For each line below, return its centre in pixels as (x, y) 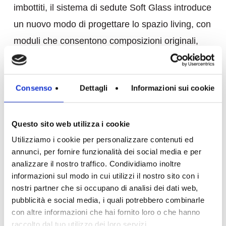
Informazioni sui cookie (173, 88)
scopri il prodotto (48, 79)
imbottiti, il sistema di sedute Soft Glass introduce (112, 7)
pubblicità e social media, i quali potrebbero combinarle (108, 200)
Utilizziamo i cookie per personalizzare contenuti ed (102, 139)
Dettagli (94, 88)
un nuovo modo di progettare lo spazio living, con (112, 24)
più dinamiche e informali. (65, 57)
